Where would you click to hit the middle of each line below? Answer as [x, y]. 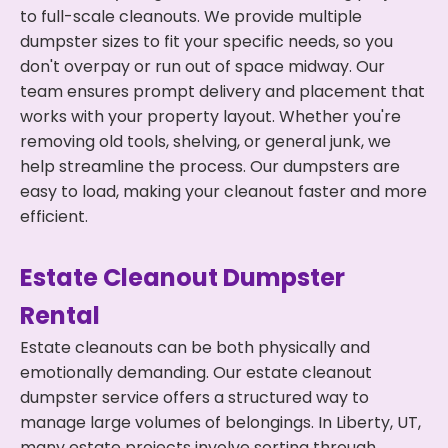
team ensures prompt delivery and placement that [222, 91]
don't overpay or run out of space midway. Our [202, 66]
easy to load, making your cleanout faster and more [223, 191]
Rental [60, 315]
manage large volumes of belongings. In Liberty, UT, [220, 422]
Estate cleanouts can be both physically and [195, 347]
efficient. [54, 216]
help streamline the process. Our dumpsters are [210, 166]
